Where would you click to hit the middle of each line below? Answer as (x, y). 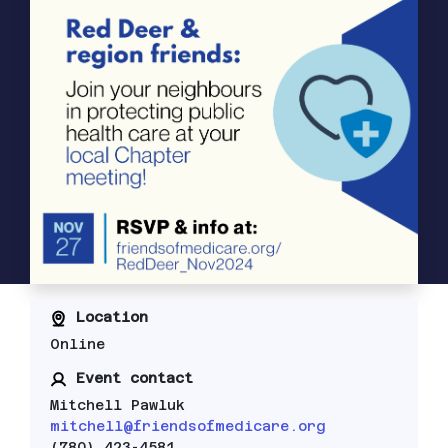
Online (77, 344)
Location (107, 316)
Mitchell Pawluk (117, 405)
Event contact (129, 378)
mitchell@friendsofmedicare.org (187, 426)
